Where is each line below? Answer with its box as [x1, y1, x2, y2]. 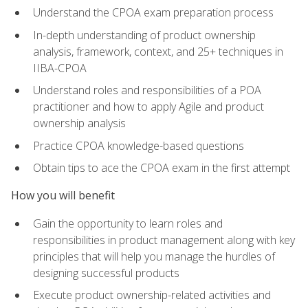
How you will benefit [11, 188, 115, 203]
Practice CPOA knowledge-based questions [33, 137, 244, 153]
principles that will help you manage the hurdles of [33, 248, 275, 264]
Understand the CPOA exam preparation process [33, 4, 274, 20]
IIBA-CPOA [33, 60, 87, 76]
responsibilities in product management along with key [33, 232, 295, 247]
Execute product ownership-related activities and [33, 287, 271, 303]
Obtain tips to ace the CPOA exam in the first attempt [33, 160, 290, 176]
